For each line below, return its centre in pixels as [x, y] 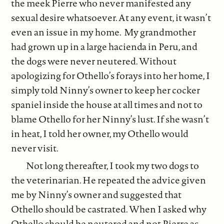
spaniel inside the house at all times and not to [107, 105]
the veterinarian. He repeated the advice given [109, 180]
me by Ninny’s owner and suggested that [96, 194]
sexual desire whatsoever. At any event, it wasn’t [111, 18]
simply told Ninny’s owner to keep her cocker [106, 90]
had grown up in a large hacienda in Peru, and [104, 47]
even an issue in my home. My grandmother [104, 32]
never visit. [35, 148]
